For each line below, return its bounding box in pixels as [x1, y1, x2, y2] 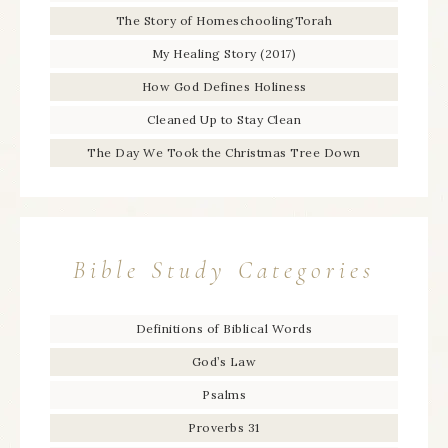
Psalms [202, 386, 246, 402]
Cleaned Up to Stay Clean [147, 111, 301, 127]
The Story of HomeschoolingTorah [115, 12, 333, 28]
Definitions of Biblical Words [135, 320, 313, 336]
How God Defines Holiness [141, 78, 307, 94]
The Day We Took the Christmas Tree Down [87, 144, 361, 160]
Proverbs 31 [188, 419, 260, 435]
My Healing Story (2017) [151, 45, 297, 61]
